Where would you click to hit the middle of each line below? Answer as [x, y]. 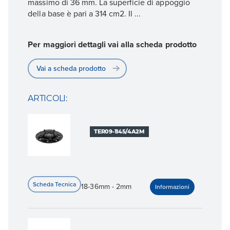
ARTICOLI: [47, 99]
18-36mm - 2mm [106, 187]
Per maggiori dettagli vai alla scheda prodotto [112, 44]
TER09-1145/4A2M [119, 132]
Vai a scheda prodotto [71, 68]
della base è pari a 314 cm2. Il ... [84, 14]
